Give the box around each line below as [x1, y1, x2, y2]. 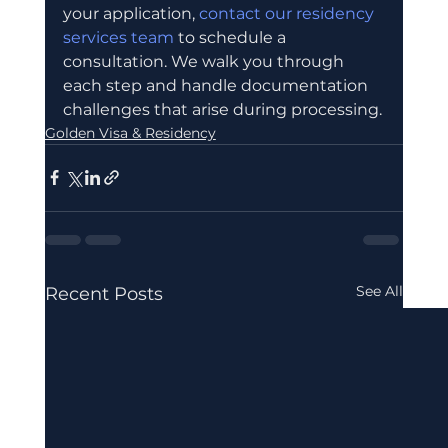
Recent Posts [44, 282, 163, 305]
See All [356, 281, 404, 300]
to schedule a [173, 27, 290, 47]
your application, [62, 3, 199, 23]
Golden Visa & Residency [44, 123, 216, 142]
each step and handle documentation [62, 75, 372, 95]
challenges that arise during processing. [62, 99, 382, 119]
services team [62, 27, 174, 47]
